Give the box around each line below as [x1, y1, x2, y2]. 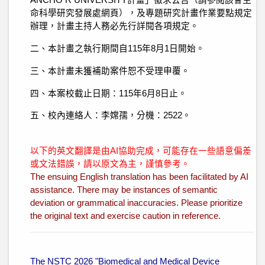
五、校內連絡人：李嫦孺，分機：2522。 [30, 111, 191, 120]
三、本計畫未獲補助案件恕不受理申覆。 [30, 66, 190, 76]
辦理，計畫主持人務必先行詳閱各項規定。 [30, 21, 199, 31]
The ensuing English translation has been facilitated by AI [30, 172, 248, 182]
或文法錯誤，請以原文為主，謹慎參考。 [30, 159, 190, 169]
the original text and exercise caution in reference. [30, 211, 221, 221]
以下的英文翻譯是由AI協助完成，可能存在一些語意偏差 [30, 146, 251, 156]
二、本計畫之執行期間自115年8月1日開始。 [30, 44, 205, 53]
